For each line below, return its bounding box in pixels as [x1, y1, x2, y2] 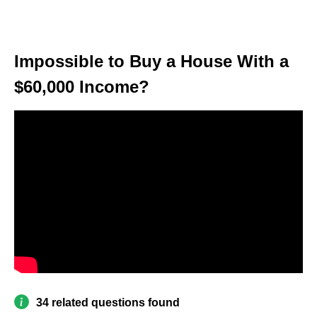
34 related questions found [36, 296, 180, 309]
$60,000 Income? [14, 77, 149, 96]
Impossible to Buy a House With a [14, 52, 289, 71]
